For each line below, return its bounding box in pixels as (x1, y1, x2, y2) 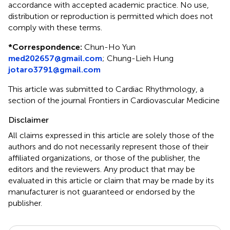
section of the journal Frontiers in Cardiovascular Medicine (8, 95, 220, 105)
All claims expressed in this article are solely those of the (8, 130, 214, 140)
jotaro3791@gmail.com (8, 64, 101, 74)
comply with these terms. (8, 22, 102, 32)
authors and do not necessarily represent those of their (8, 141, 208, 151)
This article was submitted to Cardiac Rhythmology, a (8, 84, 204, 94)
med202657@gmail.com (8, 53, 102, 63)
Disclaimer (8, 114, 49, 125)
